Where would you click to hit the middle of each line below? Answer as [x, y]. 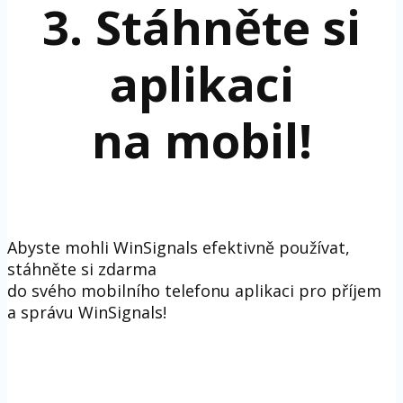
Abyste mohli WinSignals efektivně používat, [179, 248]
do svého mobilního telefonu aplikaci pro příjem [194, 291]
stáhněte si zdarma [82, 269]
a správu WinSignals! [87, 313]
